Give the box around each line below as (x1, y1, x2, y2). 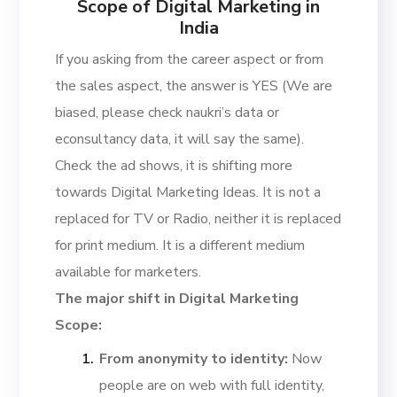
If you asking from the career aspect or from (55, 50, 324, 70)
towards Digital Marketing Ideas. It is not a (55, 183, 322, 203)
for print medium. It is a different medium (55, 236, 306, 256)
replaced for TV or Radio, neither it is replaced (55, 209, 342, 230)
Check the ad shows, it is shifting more (55, 156, 293, 176)
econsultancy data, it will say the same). (55, 129, 305, 150)
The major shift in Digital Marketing (55, 289, 300, 309)
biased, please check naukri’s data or (55, 103, 280, 123)
